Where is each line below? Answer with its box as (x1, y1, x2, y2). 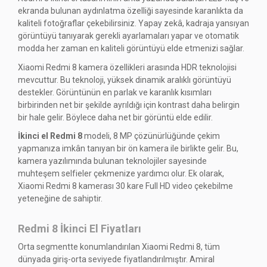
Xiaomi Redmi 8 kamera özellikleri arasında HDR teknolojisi (18, 62, 237, 72)
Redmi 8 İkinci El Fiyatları (18, 222, 141, 235)
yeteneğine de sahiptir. (18, 194, 103, 204)
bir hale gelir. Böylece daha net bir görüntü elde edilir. (18, 112, 213, 122)
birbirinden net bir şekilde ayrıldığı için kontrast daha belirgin (18, 100, 240, 110)
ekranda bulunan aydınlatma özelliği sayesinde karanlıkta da (18, 6, 243, 16)
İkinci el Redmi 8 (18, 131, 82, 141)
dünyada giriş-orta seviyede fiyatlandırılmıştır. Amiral (18, 254, 215, 264)
